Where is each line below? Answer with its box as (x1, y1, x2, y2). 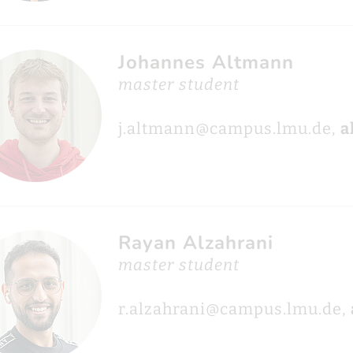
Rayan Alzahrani (117, 230, 273, 255)
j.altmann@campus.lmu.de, (117, 119, 340, 138)
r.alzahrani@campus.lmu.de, (117, 299, 351, 318)
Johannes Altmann (117, 50, 294, 75)
